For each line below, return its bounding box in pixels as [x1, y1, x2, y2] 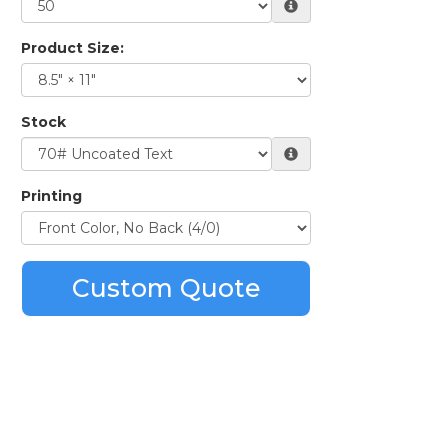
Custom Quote [71, 273, 261, 303]
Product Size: [21, 39, 124, 57]
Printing [21, 187, 82, 205]
